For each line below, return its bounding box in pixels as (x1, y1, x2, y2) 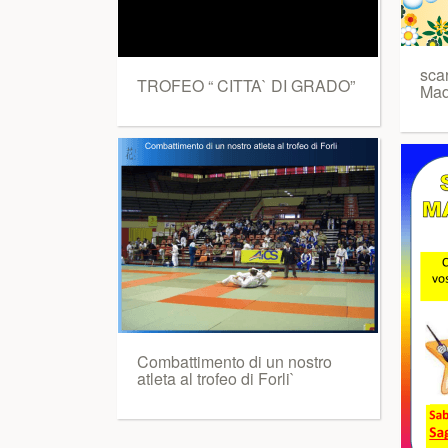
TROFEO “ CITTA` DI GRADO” (137, 74, 355, 97)
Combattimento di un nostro (137, 350, 332, 373)
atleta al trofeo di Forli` (137, 367, 295, 390)
